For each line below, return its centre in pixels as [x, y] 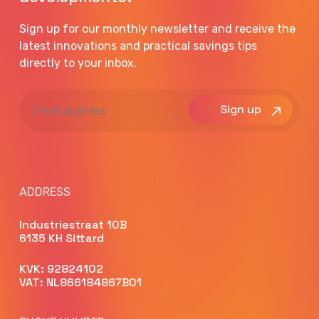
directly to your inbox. [78, 63]
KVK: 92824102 [62, 269]
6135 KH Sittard [62, 239]
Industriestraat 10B [73, 225]
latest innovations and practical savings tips [138, 46]
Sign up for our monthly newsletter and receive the [158, 29]
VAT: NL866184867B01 [81, 283]
